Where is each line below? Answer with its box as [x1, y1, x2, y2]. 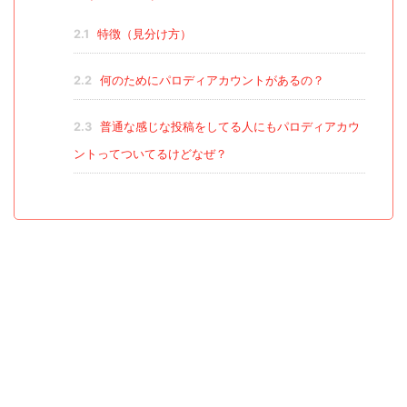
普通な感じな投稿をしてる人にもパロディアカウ [95, 119, 360, 134]
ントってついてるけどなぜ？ [73, 146, 227, 161]
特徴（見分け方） [93, 26, 192, 41]
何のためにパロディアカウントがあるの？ [95, 73, 324, 87]
